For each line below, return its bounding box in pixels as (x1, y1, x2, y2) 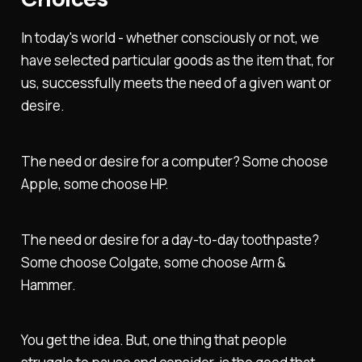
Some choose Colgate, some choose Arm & (20, 252, 286, 271)
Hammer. (20, 275, 76, 294)
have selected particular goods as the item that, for (20, 51, 335, 70)
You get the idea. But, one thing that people (20, 330, 287, 350)
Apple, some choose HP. (20, 174, 169, 193)
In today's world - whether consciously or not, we (20, 28, 319, 48)
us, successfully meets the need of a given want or (20, 74, 331, 93)
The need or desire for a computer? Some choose (20, 151, 328, 170)
